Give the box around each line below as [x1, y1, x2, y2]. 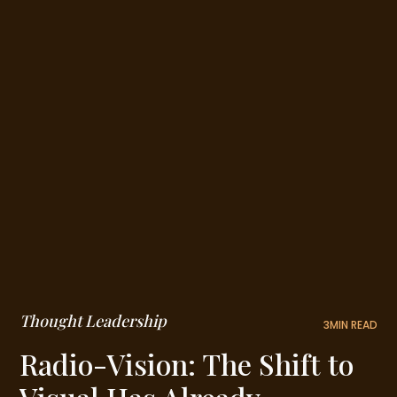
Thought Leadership [19, 310, 167, 332]
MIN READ [329, 317, 378, 333]
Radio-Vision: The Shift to [19, 345, 354, 384]
